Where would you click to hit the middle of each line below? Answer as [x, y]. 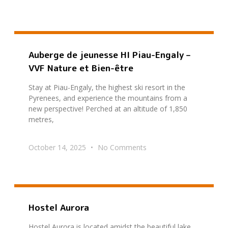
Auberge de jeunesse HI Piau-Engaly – [109, 54]
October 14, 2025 [58, 147]
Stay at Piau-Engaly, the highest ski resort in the [107, 87]
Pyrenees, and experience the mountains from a [108, 98]
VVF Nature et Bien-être [81, 68]
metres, [41, 119]
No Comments [121, 147]
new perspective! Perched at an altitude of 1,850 [108, 108]
